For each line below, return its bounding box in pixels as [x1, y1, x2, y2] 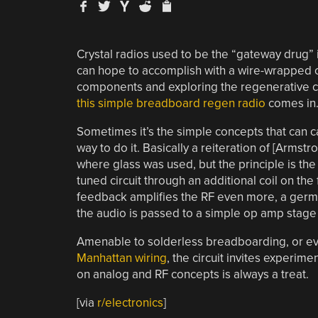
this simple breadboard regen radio [76, 95, 265, 111]
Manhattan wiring [76, 250, 167, 265]
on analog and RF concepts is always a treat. [76, 266, 309, 282]
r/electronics [97, 295, 163, 310]
